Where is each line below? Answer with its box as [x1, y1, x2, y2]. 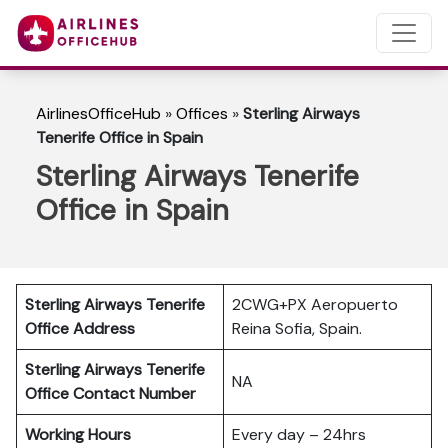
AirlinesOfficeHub [36, 103, 161, 124]
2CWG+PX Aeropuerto [232, 294, 398, 315]
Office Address [25, 318, 135, 339]
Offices [176, 103, 228, 124]
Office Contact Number [25, 383, 204, 404]
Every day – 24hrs [232, 424, 366, 445]
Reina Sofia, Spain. [232, 318, 362, 339]
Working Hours [25, 424, 131, 445]
